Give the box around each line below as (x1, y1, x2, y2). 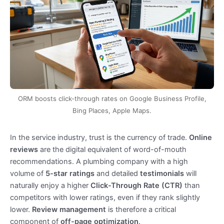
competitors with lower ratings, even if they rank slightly (10, 192, 200, 202)
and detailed (94, 168, 140, 178)
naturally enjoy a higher (10, 180, 90, 190)
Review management (32, 204, 106, 214)
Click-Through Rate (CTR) (90, 180, 182, 190)
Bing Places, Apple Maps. (72, 106, 151, 115)
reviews (10, 144, 38, 154)
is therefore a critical (106, 204, 176, 214)
